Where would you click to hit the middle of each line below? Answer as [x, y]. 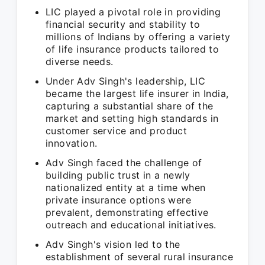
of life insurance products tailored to [132, 49]
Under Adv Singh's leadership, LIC [126, 81]
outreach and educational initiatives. [131, 225]
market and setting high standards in [132, 118]
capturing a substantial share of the [130, 106]
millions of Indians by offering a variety [138, 37]
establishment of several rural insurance [139, 257]
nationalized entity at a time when [126, 188]
